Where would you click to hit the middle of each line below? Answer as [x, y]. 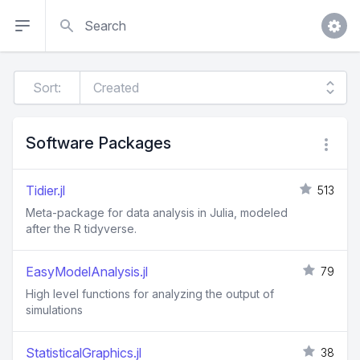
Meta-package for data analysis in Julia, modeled [157, 213]
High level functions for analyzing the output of [150, 294]
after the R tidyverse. [81, 229]
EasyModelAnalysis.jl [87, 272]
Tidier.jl [45, 190]
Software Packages [98, 143]
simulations [54, 310]
